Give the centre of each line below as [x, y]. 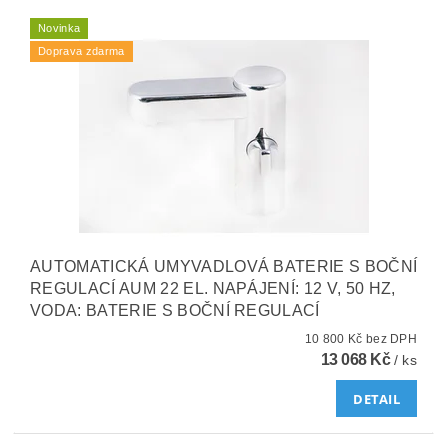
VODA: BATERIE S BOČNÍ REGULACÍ [175, 311]
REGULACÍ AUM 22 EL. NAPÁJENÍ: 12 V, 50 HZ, [213, 289]
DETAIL [377, 399]
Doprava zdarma [81, 51]
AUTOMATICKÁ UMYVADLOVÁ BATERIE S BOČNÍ [224, 267]
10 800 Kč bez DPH [391, 339]
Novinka [59, 28]
